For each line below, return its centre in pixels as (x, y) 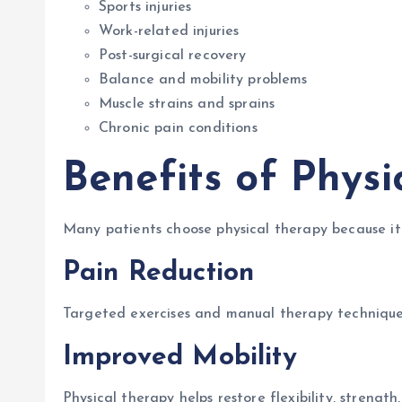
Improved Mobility (180, 358)
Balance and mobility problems (203, 80)
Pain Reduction (159, 273)
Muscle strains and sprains (187, 104)
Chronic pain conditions (178, 128)
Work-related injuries (169, 31)
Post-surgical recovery (173, 56)
